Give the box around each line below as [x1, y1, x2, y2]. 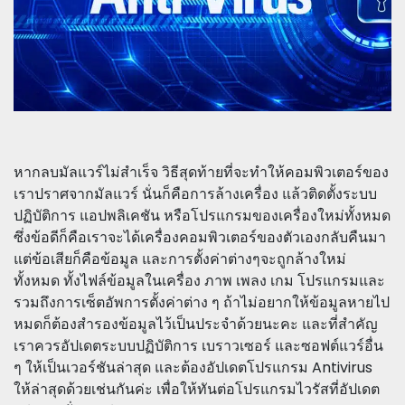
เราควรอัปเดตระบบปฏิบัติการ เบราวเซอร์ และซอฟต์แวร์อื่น [14, 334, 383, 356]
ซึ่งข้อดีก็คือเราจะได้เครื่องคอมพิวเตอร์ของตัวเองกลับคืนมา [14, 226, 386, 248]
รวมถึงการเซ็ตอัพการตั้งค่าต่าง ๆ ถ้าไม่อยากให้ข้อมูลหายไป [14, 291, 390, 313]
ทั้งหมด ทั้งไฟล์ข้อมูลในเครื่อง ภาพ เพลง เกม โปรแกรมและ [14, 269, 385, 291]
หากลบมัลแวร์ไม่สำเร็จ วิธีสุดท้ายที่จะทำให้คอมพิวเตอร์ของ [14, 161, 389, 183]
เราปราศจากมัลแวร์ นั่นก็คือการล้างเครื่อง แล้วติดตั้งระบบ [14, 183, 377, 204]
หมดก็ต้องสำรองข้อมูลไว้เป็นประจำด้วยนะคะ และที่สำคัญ [14, 313, 378, 334]
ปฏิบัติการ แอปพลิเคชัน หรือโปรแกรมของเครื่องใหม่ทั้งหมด [14, 204, 391, 226]
